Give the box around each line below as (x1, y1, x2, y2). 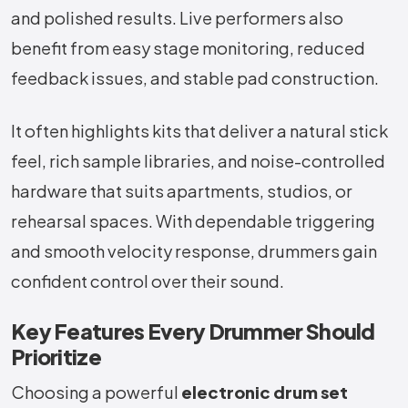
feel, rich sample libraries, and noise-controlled (11, 150, 385, 172)
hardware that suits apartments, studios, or (11, 180, 352, 202)
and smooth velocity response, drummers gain (11, 240, 377, 262)
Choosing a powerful (11, 382, 181, 403)
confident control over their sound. (11, 270, 284, 292)
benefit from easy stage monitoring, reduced (11, 37, 365, 59)
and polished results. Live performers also (11, 7, 343, 29)
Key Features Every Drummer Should (11, 318, 375, 345)
